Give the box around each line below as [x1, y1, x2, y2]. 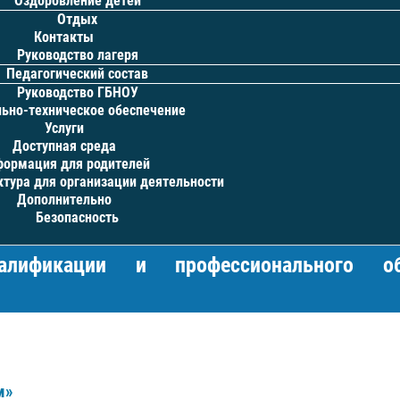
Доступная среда [12, 137, 116, 154]
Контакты [34, 29, 95, 46]
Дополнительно [16, 191, 112, 208]
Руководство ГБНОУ [16, 84, 138, 101]
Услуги [44, 120, 84, 137]
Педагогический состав [6, 65, 149, 82]
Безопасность [36, 209, 120, 226]
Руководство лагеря [16, 46, 138, 63]
